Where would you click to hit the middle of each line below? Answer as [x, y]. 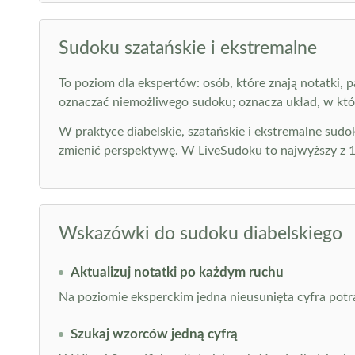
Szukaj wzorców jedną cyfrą [154, 334]
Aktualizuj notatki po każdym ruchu [177, 272]
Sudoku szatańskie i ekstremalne [187, 48]
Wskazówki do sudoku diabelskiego [200, 233]
